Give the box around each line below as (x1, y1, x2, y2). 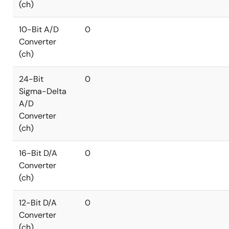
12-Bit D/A (19, 197, 57, 208)
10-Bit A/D (19, 24, 59, 35)
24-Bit (19, 74, 43, 84)
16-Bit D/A (19, 148, 57, 158)
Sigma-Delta (19, 86, 66, 97)
